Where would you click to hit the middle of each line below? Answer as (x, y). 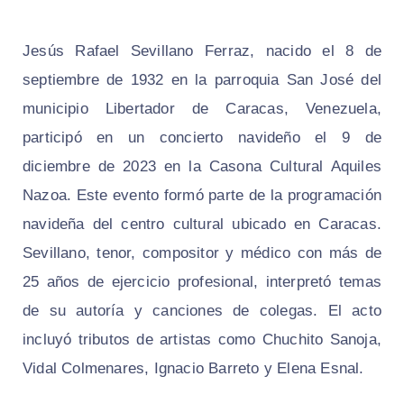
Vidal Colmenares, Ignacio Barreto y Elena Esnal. (193, 369)
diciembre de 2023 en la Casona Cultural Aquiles (202, 167)
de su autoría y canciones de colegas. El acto (202, 311)
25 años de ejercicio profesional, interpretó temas (202, 282)
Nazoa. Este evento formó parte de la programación (202, 196)
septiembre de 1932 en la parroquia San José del (202, 80)
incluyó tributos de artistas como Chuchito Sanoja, (202, 340)
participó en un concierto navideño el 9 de (202, 138)
